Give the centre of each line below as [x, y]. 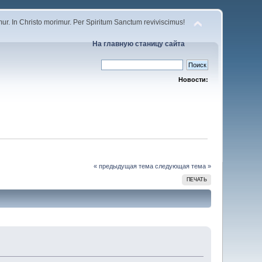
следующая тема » [183, 166]
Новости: [193, 80]
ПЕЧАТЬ [196, 179]
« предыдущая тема [123, 166]
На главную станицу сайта [138, 44]
